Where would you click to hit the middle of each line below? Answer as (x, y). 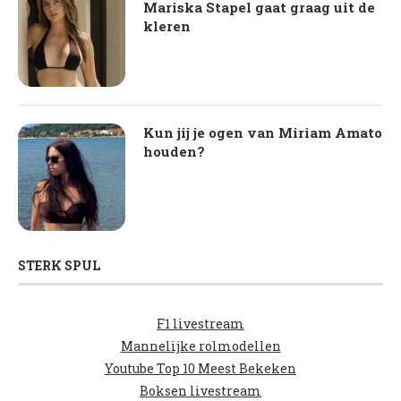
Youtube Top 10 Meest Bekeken (200, 368)
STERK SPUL (59, 265)
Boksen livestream (200, 390)
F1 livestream (200, 323)
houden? (174, 151)
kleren (167, 26)
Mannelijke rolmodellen (200, 346)
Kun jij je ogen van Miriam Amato (263, 132)
